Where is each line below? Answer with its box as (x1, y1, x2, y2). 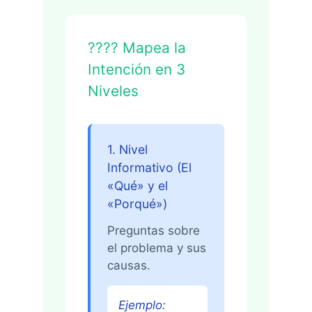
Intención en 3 (88, 61, 185, 79)
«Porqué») (107, 196, 167, 212)
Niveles (88, 82, 139, 100)
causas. (107, 258, 150, 272)
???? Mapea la (88, 39, 186, 57)
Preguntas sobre (107, 223, 200, 237)
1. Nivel (107, 142, 148, 157)
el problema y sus (107, 240, 206, 255)
